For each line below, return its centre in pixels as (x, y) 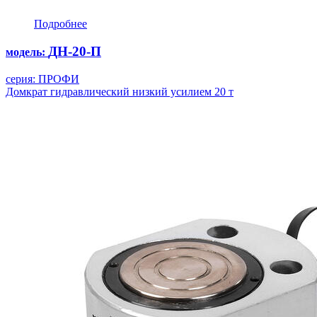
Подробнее (60, 24)
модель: (27, 52)
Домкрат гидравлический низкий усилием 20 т (120, 91)
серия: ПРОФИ (42, 79)
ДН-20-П (75, 51)
